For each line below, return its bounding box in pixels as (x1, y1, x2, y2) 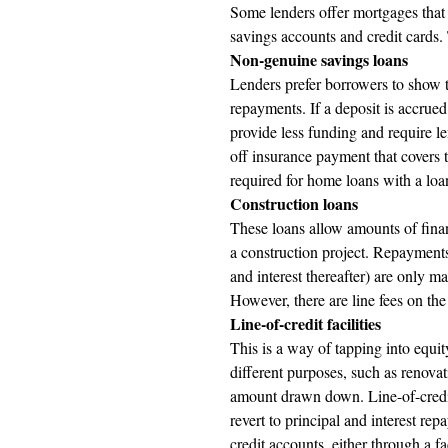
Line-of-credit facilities (230, 312, 385, 335)
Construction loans (230, 192, 362, 215)
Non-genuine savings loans (230, 48, 408, 71)
